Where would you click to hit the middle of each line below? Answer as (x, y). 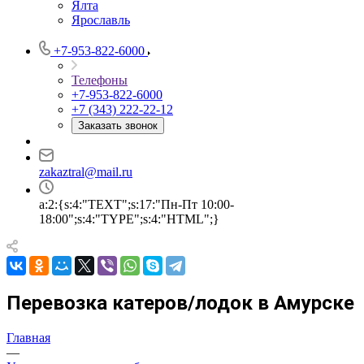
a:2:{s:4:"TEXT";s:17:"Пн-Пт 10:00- (136, 204)
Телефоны (100, 80)
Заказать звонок (118, 126)
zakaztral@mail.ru (86, 172)
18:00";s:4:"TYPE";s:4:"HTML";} (129, 219)
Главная (28, 337)
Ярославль (101, 20)
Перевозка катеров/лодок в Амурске (180, 303)
